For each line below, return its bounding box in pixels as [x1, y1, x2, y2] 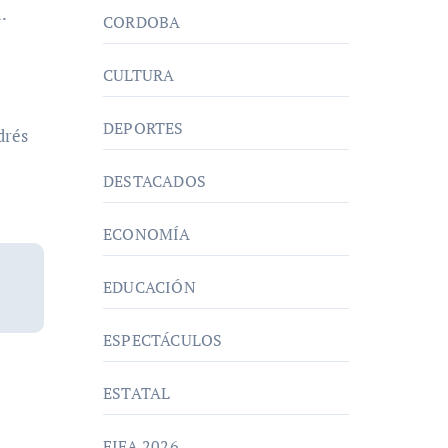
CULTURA [103, 64, 175, 86]
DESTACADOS [103, 170, 206, 192]
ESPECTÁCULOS [103, 329, 223, 351]
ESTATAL [103, 382, 171, 404]
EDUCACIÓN [103, 276, 196, 298]
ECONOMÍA [103, 223, 191, 245]
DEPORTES [103, 117, 184, 139]
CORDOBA [103, 11, 181, 33]
